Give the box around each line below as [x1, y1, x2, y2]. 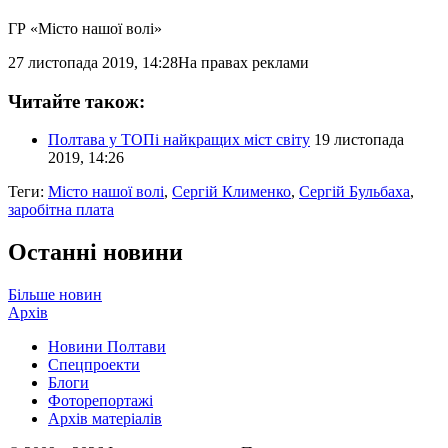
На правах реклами [178, 53, 309, 71]
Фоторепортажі [48, 392, 153, 410]
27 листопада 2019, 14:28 [8, 53, 178, 71]
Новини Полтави [48, 338, 166, 356]
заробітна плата [8, 201, 114, 219]
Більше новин [8, 286, 102, 304]
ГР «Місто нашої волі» [8, 19, 162, 37]
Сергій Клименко [172, 183, 291, 201]
